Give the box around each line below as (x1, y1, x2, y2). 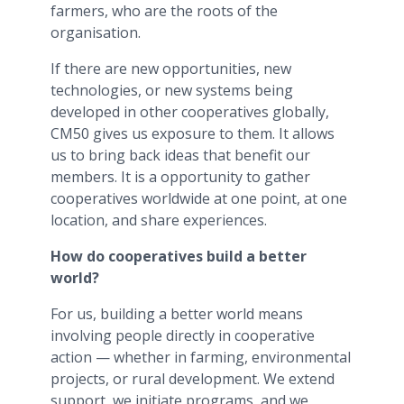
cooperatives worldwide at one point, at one (50, 188, 347, 208)
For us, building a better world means (50, 303, 303, 324)
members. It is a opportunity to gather (50, 166, 310, 187)
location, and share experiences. (50, 209, 267, 230)
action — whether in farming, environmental (50, 346, 351, 367)
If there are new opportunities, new (50, 58, 291, 78)
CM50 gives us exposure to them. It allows (50, 123, 335, 143)
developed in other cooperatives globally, (50, 101, 329, 122)
